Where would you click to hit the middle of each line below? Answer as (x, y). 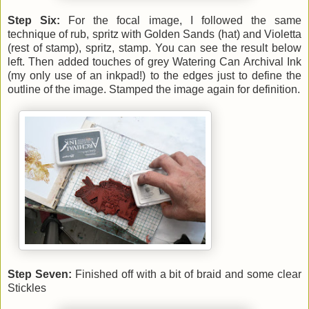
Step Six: (38, 20)
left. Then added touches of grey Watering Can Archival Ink (154, 61)
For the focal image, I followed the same (185, 20)
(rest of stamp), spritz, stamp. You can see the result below (154, 48)
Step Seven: (41, 274)
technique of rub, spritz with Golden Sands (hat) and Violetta (154, 34)
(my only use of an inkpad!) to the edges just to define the (154, 75)
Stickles (27, 288)
